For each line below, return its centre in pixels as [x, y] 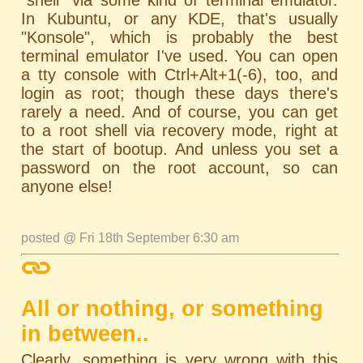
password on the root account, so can [179, 167]
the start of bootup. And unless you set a [179, 149]
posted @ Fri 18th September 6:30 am [130, 237]
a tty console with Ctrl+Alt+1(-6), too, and [179, 74]
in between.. [85, 333]
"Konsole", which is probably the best [179, 37]
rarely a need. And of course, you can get [179, 111]
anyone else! [67, 186]
